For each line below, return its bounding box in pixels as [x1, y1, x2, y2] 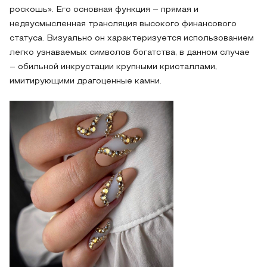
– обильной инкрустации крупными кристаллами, [10, 63, 217, 71]
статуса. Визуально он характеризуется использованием [10, 35, 254, 42]
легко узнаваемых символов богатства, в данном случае [10, 49, 250, 57]
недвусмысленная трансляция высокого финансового [10, 20, 237, 28]
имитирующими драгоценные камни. [10, 77, 162, 85]
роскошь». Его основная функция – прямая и [10, 6, 198, 14]
